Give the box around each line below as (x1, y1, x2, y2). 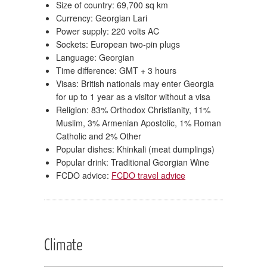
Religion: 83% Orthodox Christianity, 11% (56, 103, 210, 116)
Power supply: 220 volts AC (56, 24, 159, 37)
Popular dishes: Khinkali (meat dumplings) (56, 142, 215, 155)
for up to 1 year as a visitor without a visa (56, 90, 210, 103)
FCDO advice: (56, 169, 111, 181)
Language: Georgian (56, 51, 134, 63)
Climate (44, 234, 83, 254)
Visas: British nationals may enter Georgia (56, 77, 214, 89)
